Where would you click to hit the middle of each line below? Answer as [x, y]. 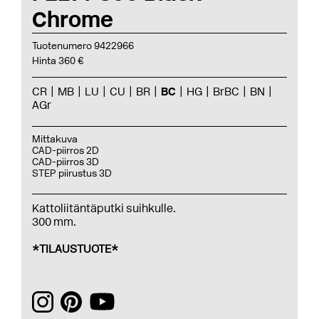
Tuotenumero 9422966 [83, 46]
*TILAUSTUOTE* [75, 249]
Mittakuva [55, 139]
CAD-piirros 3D [66, 162]
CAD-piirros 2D [66, 151]
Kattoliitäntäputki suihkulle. [104, 208]
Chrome [73, 20]
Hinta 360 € [58, 61]
